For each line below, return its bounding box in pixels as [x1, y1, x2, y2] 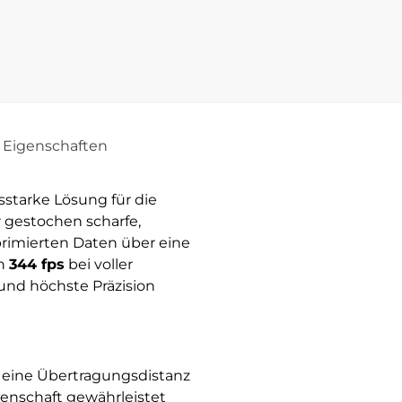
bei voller [64, 255, 133, 273]
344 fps [8, 255, 65, 273]
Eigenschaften [3, 136, 108, 154]
